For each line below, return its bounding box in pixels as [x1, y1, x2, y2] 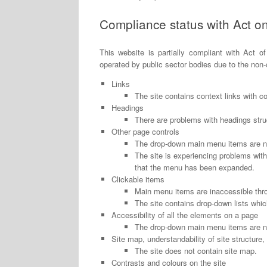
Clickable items [111, 173, 164, 185]
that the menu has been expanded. [134, 161, 254, 173]
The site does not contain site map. [134, 244, 257, 256]
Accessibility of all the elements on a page [111, 209, 258, 221]
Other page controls [111, 125, 179, 137]
